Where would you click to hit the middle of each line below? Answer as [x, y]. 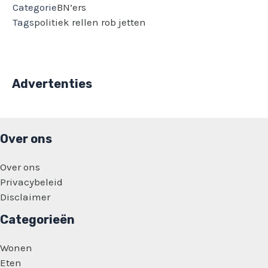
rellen [85, 22]
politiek [52, 22]
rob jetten [124, 22]
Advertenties [52, 83]
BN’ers [71, 7]
